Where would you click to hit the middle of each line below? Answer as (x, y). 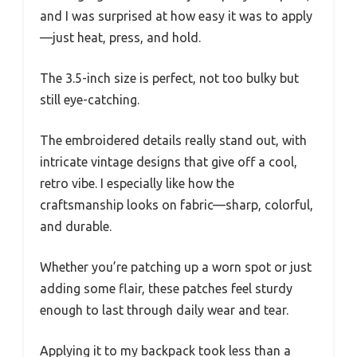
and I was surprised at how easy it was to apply (176, 16)
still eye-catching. (90, 100)
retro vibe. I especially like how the (137, 184)
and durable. (76, 227)
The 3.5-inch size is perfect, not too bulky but (169, 78)
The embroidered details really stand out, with (173, 141)
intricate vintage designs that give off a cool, (169, 162)
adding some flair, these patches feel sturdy (166, 289)
